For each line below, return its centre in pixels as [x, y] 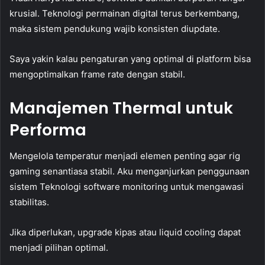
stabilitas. [29, 202]
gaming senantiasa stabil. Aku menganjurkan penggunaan [130, 172]
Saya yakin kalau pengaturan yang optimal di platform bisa [130, 59]
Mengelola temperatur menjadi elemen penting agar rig [125, 156]
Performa [48, 130]
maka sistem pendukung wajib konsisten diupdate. [115, 28]
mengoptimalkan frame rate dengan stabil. [97, 74]
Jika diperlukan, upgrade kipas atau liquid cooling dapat [125, 232]
